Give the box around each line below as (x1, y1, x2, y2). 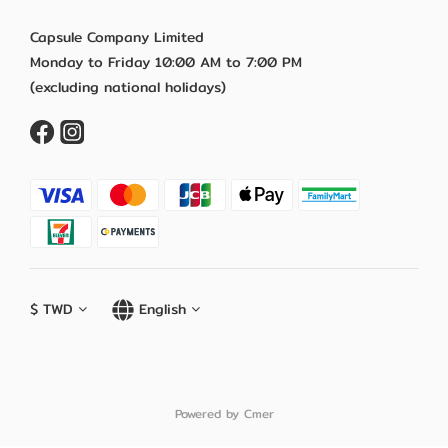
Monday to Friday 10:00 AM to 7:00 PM (30, 51, 302, 73)
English (139, 298, 186, 320)
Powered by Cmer (174, 404, 274, 424)
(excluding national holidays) (30, 76, 226, 98)
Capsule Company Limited (30, 26, 204, 48)
